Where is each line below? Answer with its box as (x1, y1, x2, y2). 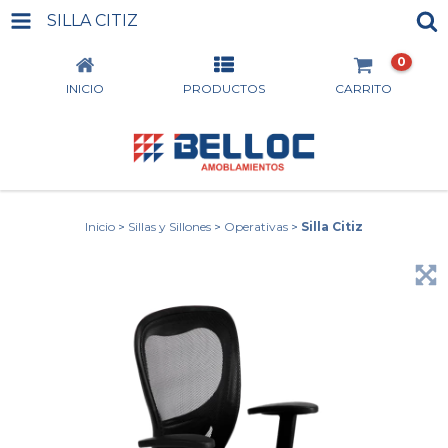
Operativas (224, 219, 288, 234)
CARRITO (334, 81, 392, 96)
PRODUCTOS (182, 81, 265, 96)
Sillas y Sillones (128, 219, 211, 234)
